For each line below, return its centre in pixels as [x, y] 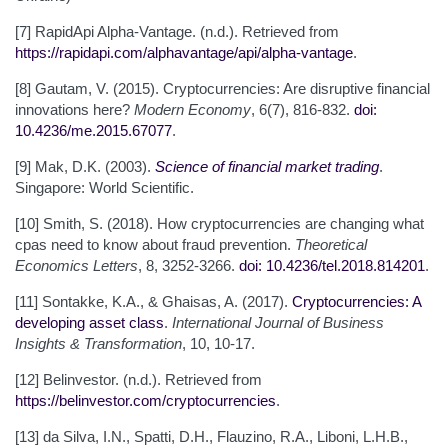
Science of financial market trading [267, 166]
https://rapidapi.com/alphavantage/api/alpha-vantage [184, 52]
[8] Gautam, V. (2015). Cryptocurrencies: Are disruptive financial [222, 88]
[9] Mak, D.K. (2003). [85, 166]
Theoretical [331, 244]
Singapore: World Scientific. [104, 187]
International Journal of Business [278, 322]
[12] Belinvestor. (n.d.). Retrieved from [138, 379]
